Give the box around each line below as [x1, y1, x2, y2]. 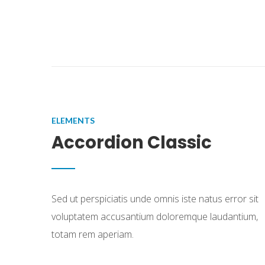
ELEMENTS [51, 115, 95, 125]
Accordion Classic [51, 131, 212, 154]
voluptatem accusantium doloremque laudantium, [51, 210, 258, 223]
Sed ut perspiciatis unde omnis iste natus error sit [51, 192, 258, 205]
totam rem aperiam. [51, 228, 134, 241]
